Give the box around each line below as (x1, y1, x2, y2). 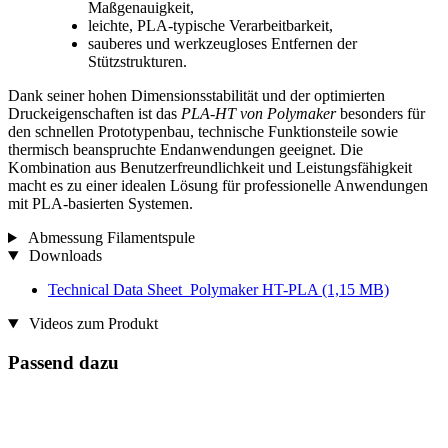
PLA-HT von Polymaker (181, 105, 336, 123)
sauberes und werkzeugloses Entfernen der (88, 35, 357, 53)
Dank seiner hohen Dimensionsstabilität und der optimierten (8, 87, 385, 105)
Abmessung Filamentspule (24, 229, 195, 247)
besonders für (336, 105, 425, 123)
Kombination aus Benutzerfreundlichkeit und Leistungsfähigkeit (8, 159, 412, 177)
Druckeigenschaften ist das (8, 105, 181, 123)
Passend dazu (8, 351, 119, 373)
